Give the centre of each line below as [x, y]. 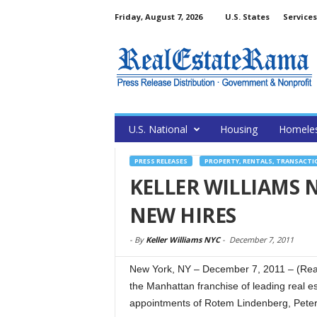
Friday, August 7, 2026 [158, 17]
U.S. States [247, 17]
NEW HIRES [183, 215]
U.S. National [158, 129]
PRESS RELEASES [161, 161]
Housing [238, 129]
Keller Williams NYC [183, 240]
